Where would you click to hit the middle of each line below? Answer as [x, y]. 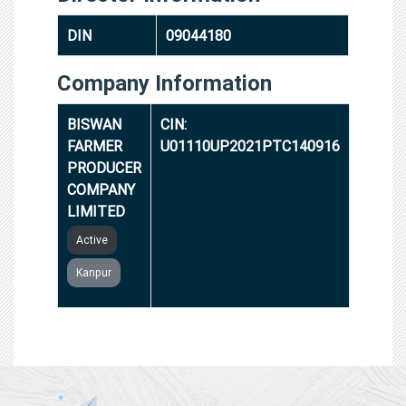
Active [92, 239]
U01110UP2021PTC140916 [250, 145]
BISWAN [94, 124]
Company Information [164, 82]
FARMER [95, 145]
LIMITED [96, 211]
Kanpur [94, 272]
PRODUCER [104, 167]
